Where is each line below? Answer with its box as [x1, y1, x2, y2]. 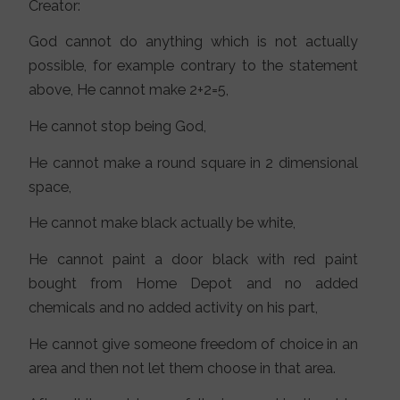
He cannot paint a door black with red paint [29, 251, 358, 269]
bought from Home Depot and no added [29, 275, 358, 293]
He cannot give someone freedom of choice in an [29, 335, 358, 353]
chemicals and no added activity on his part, [29, 299, 319, 317]
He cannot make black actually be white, [29, 214, 296, 232]
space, [29, 178, 72, 196]
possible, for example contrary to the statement [29, 57, 358, 75]
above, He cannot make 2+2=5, [29, 81, 229, 99]
